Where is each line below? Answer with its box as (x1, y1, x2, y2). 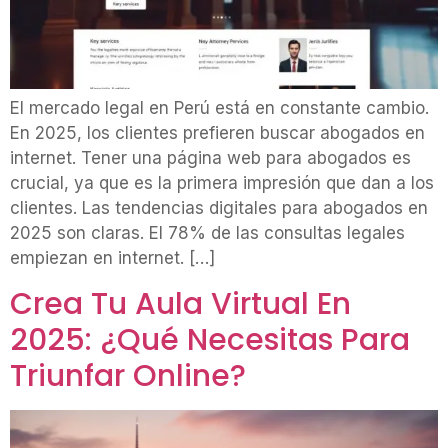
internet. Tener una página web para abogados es (10, 148, 411, 169)
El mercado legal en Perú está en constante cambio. (10, 98, 429, 119)
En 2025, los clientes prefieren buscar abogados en (10, 123, 425, 144)
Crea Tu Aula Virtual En (10, 282, 351, 325)
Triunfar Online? (10, 354, 246, 397)
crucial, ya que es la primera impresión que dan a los (10, 173, 434, 194)
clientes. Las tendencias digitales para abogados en (10, 198, 428, 219)
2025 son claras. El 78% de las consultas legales (10, 223, 405, 244)
